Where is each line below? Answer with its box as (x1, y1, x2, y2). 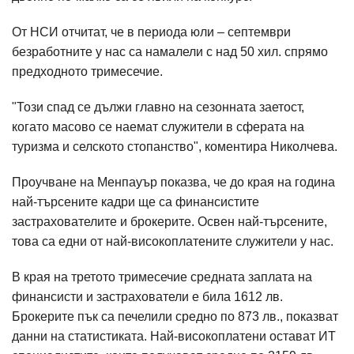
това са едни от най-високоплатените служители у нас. (12, 235, 337, 248)
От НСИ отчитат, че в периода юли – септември (12, 25, 291, 39)
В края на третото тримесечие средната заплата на (12, 270, 312, 284)
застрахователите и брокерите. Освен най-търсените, (12, 215, 327, 228)
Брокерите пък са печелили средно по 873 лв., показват (12, 310, 338, 323)
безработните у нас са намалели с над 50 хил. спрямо (12, 45, 328, 58)
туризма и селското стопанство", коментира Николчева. (12, 140, 341, 153)
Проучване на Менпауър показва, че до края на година (12, 175, 335, 189)
